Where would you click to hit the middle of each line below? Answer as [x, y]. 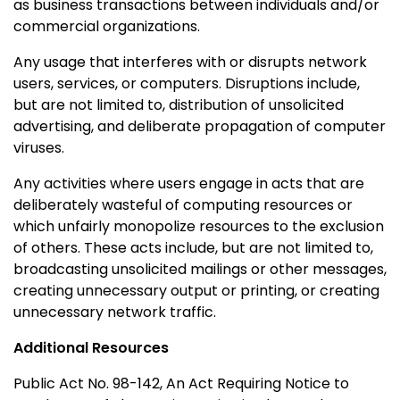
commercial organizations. [107, 26]
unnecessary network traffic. [115, 312]
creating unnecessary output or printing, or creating [196, 290]
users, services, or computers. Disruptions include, [187, 83]
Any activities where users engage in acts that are [189, 183]
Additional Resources [91, 347]
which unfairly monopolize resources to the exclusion [199, 226]
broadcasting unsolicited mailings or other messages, [200, 269]
